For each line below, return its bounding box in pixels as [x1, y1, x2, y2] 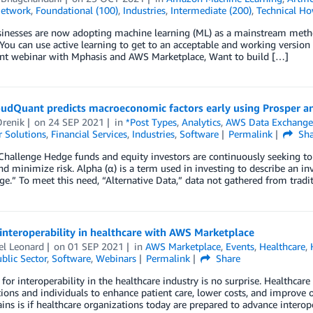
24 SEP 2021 [48, 116, 105, 129]
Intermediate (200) [170, 3, 252, 16]
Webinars [95, 252, 136, 265]
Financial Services [50, 128, 127, 140]
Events [226, 240, 255, 253]
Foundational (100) [35, 3, 118, 16]
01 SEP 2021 [68, 240, 124, 253]
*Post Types [126, 116, 177, 129]
